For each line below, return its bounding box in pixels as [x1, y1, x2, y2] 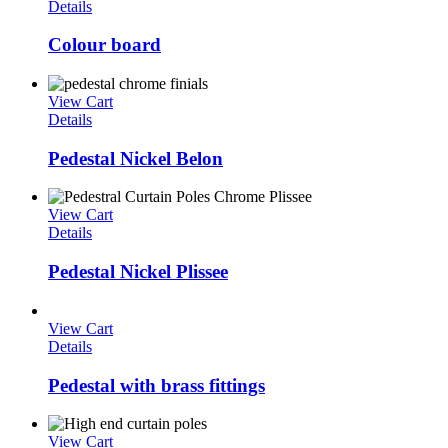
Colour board [48, 34, 161, 56]
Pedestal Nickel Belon [48, 147, 223, 169]
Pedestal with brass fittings [48, 374, 265, 396]
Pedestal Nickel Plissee [48, 261, 228, 283]
